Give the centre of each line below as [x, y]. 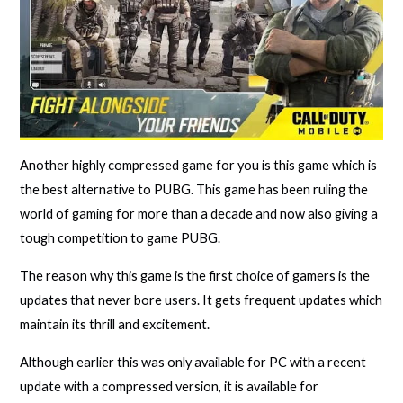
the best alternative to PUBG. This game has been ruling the [194, 190]
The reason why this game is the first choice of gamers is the [195, 276]
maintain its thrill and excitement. [115, 324]
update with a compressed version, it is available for [170, 386]
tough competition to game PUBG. [121, 238]
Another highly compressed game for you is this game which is [199, 166]
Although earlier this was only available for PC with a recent [193, 362]
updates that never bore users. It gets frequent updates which [201, 300]
